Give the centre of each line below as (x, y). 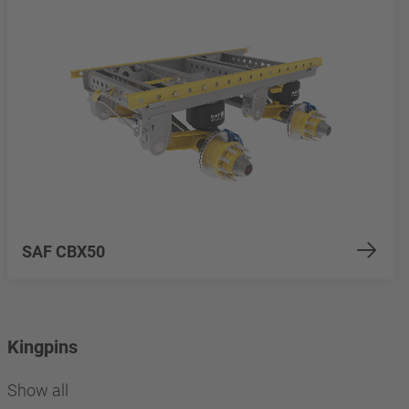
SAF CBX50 (63, 251)
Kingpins (42, 347)
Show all (38, 391)
